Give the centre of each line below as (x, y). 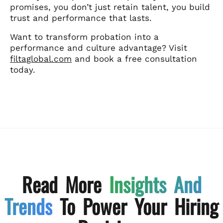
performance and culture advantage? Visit (99, 48)
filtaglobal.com (41, 58)
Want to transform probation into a (84, 37)
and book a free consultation (134, 58)
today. (23, 69)
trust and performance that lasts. (81, 18)
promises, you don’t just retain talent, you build (110, 7)
